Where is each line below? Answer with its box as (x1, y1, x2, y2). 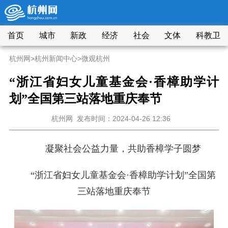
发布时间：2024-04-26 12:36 (73, 115, 177, 123)
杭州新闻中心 (34, 54, 77, 63)
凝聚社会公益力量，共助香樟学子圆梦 (45, 144, 201, 154)
